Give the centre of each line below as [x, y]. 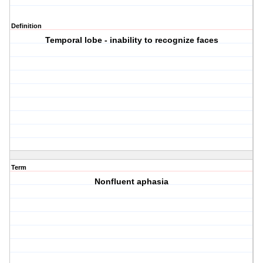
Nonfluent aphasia [132, 182]
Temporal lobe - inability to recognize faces [131, 40]
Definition [26, 26]
